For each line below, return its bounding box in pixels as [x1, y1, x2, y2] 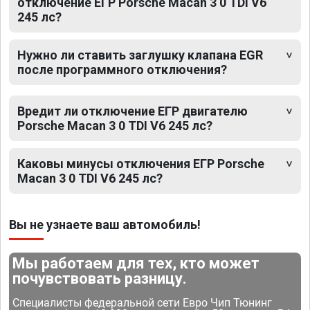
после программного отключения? [17, 62, 227, 77]
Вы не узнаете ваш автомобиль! [9, 217, 201, 232]
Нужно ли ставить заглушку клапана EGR [17, 47, 263, 62]
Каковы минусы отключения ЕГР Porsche [17, 156, 264, 171]
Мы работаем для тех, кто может [12, 254, 260, 272]
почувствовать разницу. [12, 269, 188, 287]
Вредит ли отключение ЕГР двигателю [17, 103, 248, 118]
